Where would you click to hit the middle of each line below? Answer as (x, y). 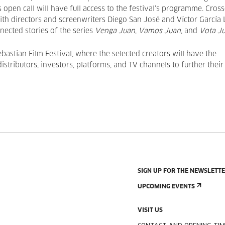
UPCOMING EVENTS (166, 187)
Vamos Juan (160, 31)
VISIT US (150, 210)
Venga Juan (115, 31)
